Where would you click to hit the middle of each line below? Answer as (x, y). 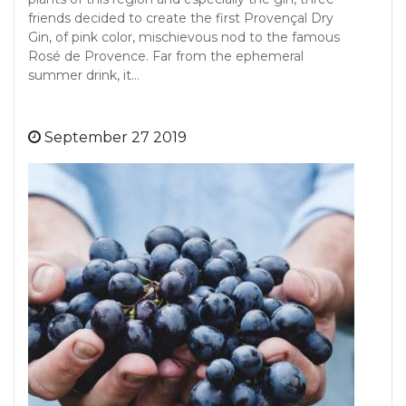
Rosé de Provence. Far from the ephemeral (166, 56)
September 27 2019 (116, 137)
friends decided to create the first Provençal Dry (181, 18)
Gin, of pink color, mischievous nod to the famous (184, 37)
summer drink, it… (84, 75)
